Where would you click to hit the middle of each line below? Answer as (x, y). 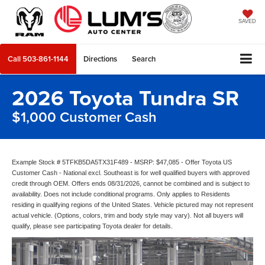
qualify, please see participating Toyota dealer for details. (92, 226)
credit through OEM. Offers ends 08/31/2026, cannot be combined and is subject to (131, 184)
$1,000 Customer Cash (84, 117)
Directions (100, 59)
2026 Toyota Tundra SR (125, 98)
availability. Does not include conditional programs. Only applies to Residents (121, 194)
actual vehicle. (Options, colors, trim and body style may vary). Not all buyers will (127, 216)
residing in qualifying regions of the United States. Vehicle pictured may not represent (132, 205)
